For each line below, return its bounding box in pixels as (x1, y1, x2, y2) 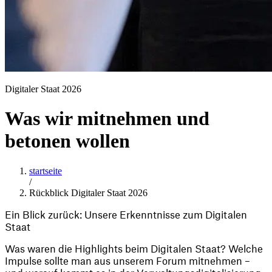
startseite (29, 165, 62, 176)
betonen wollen (5, 130, 130, 152)
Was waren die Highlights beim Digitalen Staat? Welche (5, 242, 263, 254)
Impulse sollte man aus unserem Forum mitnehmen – (5, 254, 250, 267)
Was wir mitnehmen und (5, 107, 209, 130)
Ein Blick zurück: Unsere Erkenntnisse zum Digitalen (5, 208, 247, 220)
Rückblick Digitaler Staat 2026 (29, 187, 148, 198)
